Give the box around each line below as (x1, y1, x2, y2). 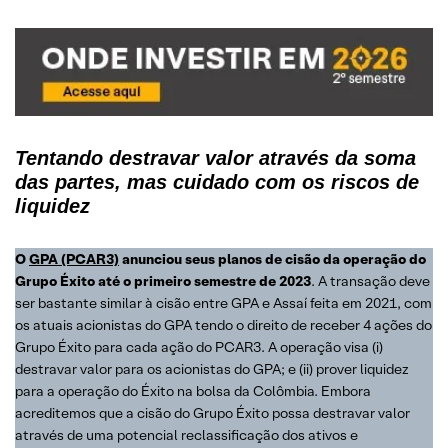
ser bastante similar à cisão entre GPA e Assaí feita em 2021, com (15, 293, 432, 312)
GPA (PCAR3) (29, 249, 119, 268)
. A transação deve (311, 271, 430, 290)
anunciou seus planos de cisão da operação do (119, 249, 426, 268)
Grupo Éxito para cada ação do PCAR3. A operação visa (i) (15, 337, 383, 356)
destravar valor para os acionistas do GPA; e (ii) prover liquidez (15, 359, 409, 378)
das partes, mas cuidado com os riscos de (15, 170, 419, 193)
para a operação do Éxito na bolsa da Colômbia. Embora (15, 381, 371, 400)
